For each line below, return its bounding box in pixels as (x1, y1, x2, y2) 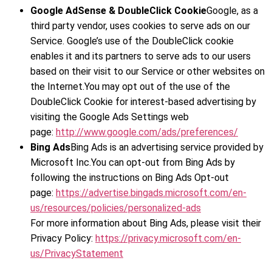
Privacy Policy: (30, 233, 95, 245)
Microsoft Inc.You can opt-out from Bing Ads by (30, 157, 235, 169)
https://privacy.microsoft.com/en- (95, 233, 241, 245)
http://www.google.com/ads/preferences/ (56, 126, 238, 138)
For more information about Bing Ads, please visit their (30, 217, 261, 229)
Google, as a (206, 5, 258, 17)
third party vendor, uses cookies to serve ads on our (30, 20, 250, 32)
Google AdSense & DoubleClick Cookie (30, 5, 206, 17)
